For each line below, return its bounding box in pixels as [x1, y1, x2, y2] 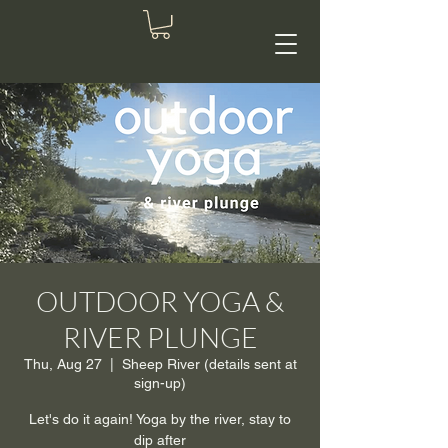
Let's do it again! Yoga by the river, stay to [29, 411, 291, 428]
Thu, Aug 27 [23, 356, 102, 373]
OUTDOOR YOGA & [36, 284, 284, 319]
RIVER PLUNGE [62, 320, 258, 355]
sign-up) [134, 375, 186, 392]
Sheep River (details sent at [121, 356, 297, 373]
